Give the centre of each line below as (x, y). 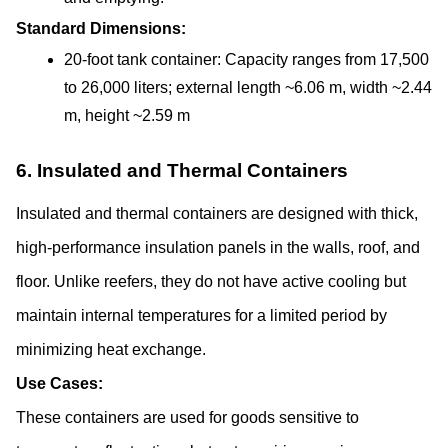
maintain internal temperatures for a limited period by (201, 315)
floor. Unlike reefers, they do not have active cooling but (211, 281)
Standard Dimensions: (101, 29)
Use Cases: (59, 383)
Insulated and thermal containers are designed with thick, (217, 213)
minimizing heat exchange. (111, 349)
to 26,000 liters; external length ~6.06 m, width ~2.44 (248, 88)
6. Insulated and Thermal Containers (182, 171)
